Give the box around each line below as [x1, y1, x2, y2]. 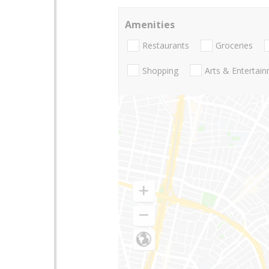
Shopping [142, 64, 178, 76]
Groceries [216, 40, 253, 52]
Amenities [125, 18, 175, 31]
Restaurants [142, 40, 189, 52]
